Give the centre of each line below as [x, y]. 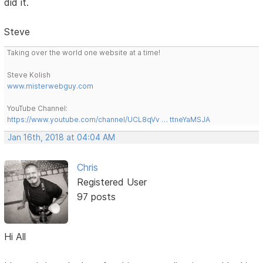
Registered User [112, 182]
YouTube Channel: [38, 108]
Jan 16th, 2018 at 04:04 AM [62, 137]
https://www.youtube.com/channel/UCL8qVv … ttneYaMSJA [109, 119]
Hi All [15, 236]
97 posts [96, 196]
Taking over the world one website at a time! [84, 52]
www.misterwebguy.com [50, 86]
